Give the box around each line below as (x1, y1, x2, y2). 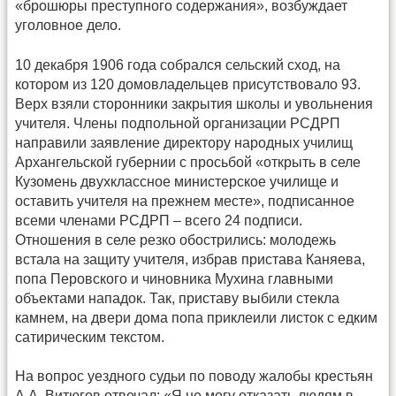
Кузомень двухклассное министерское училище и (15, 173, 339, 189)
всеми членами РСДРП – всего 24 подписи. (15, 212, 302, 228)
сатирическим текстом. (15, 329, 164, 345)
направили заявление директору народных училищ (15, 134, 353, 150)
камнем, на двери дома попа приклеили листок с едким (15, 309, 377, 325)
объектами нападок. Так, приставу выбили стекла (15, 290, 339, 306)
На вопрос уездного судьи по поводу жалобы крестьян (15, 369, 373, 385)
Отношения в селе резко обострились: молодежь (15, 232, 336, 247)
